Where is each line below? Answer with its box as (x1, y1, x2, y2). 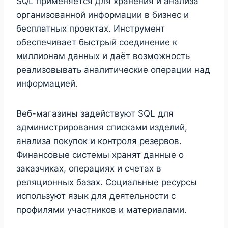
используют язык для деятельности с (16, 190, 176, 201)
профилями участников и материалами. (16, 204, 187, 215)
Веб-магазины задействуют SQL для (16, 108, 174, 119)
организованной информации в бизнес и (16, 9, 189, 20)
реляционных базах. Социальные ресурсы (16, 177, 197, 187)
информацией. (16, 78, 78, 89)
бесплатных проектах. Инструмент (16, 23, 165, 34)
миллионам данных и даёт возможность (16, 50, 190, 61)
